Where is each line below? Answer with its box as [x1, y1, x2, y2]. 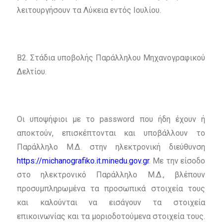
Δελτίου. [16, 67, 47, 77]
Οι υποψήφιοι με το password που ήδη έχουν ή [16, 114, 206, 124]
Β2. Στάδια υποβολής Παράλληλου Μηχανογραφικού [16, 53, 206, 63]
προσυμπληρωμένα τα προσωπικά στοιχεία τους [16, 184, 206, 194]
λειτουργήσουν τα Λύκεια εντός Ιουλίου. [16, 5, 161, 15]
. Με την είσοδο [149, 156, 206, 166]
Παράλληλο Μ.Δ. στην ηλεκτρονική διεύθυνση [16, 142, 206, 152]
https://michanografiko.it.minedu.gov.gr [16, 156, 149, 166]
